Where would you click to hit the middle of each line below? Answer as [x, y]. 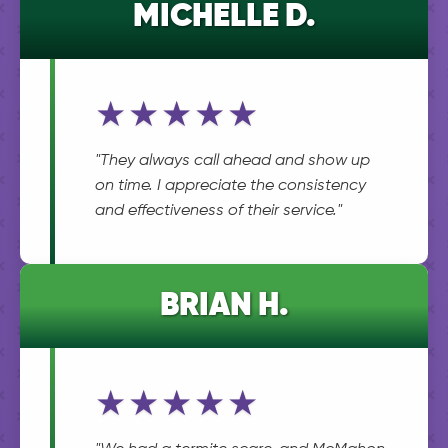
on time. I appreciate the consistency [230, 186]
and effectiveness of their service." [218, 211]
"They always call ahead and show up [232, 161]
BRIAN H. [224, 306]
